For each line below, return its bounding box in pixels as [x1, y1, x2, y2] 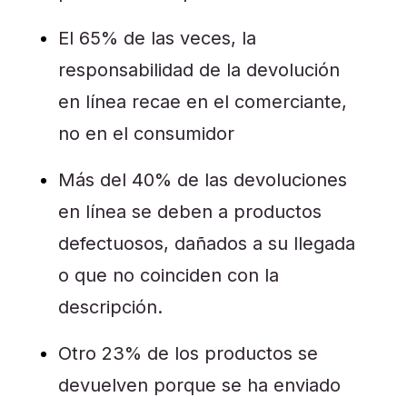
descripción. [58, 296, 163, 318]
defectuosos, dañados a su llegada [58, 233, 355, 254]
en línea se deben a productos [58, 201, 322, 223]
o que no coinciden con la [58, 264, 279, 286]
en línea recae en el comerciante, [58, 91, 347, 113]
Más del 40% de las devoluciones [58, 169, 347, 191]
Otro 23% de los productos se [58, 342, 318, 364]
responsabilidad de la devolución [58, 59, 340, 81]
